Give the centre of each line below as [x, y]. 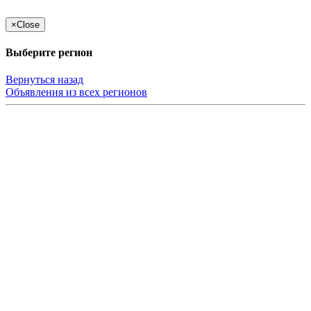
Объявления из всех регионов [76, 92]
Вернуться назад [44, 80]
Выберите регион [49, 52]
